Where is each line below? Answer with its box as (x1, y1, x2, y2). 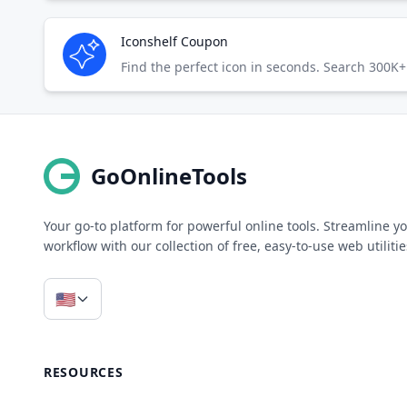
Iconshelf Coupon (121, 33, 228, 50)
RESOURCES (44, 363, 124, 381)
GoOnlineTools (91, 161, 247, 191)
